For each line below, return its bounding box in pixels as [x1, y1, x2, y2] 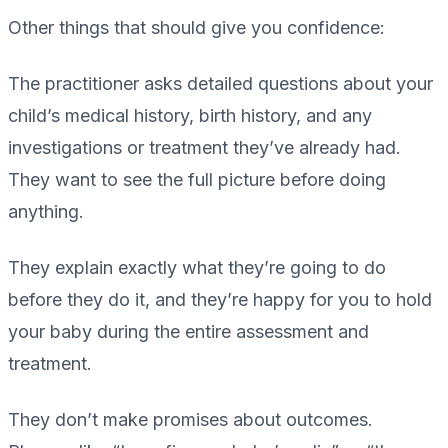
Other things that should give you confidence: [8, 17, 385, 39]
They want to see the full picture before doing [8, 169, 386, 191]
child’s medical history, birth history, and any [8, 105, 372, 127]
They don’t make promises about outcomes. [8, 409, 373, 431]
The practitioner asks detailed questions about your [8, 73, 433, 95]
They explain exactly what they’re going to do [8, 257, 386, 279]
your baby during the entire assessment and [8, 321, 369, 343]
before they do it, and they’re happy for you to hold [8, 289, 432, 311]
